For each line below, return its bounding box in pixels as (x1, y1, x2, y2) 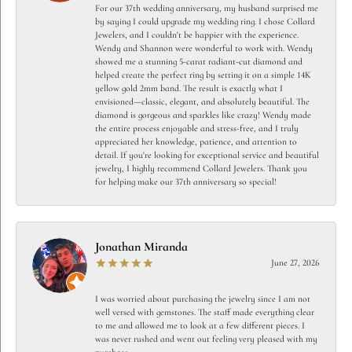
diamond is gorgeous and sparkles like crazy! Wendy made (95, 110, 311, 120)
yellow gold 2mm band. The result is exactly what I (95, 83, 283, 93)
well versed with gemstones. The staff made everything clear (95, 307, 314, 317)
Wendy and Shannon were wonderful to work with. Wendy (95, 43, 313, 53)
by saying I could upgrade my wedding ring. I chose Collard (95, 16, 315, 27)
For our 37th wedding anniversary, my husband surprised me (95, 3, 318, 13)
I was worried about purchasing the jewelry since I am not (95, 294, 310, 304)
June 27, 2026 (271, 258, 320, 268)
